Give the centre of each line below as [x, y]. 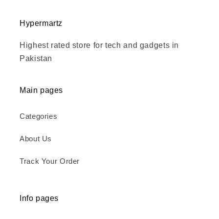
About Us [36, 139]
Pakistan [36, 58]
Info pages [39, 198]
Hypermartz [41, 23]
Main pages [41, 90]
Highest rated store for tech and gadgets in [99, 45]
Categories [39, 117]
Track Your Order [50, 162]
